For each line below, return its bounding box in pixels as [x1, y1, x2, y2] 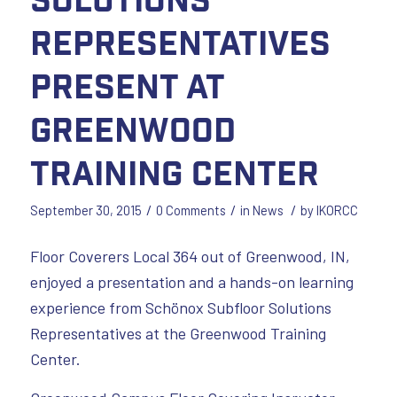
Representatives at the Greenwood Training [29, 323, 326, 343]
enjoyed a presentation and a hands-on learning [29, 271, 354, 292]
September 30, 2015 [29, 201, 142, 218]
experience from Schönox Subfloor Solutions [29, 297, 331, 317]
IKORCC [315, 201, 358, 218]
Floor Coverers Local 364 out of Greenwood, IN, [29, 245, 350, 266]
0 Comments [155, 201, 226, 218]
